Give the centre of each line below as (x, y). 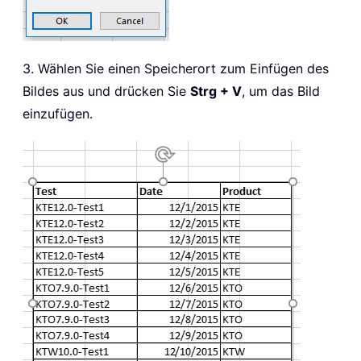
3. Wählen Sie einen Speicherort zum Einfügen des (176, 68)
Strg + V (216, 91)
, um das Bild (281, 91)
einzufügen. (58, 113)
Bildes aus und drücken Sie (106, 91)
